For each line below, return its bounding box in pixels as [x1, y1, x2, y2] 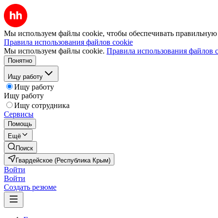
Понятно [8, 57, 32, 64]
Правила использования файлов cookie [4, 38, 133, 46]
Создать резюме [4, 183, 56, 191]
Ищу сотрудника [14, 101, 70, 109]
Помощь [8, 120, 32, 127]
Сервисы [4, 110, 34, 118]
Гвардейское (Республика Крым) [16, 157, 110, 164]
